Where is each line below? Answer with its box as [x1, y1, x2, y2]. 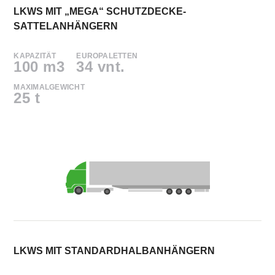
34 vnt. [76, 58, 125, 75]
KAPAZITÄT [14, 51, 56, 60]
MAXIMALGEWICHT [14, 82, 85, 91]
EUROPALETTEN [76, 51, 138, 60]
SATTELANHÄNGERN [14, 20, 118, 31]
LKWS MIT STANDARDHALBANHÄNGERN [14, 245, 215, 256]
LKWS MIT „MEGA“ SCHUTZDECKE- [14, 6, 187, 17]
